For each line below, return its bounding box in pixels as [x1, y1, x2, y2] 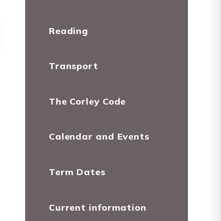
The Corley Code [48, 95, 126, 107]
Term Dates [48, 166, 106, 178]
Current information [48, 201, 147, 213]
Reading [48, 25, 89, 36]
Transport [48, 60, 98, 72]
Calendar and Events [48, 131, 149, 142]
